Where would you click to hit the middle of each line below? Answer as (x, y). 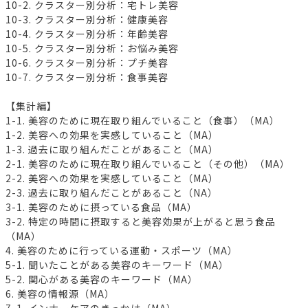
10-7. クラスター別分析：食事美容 (87, 77)
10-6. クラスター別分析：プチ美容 (87, 63)
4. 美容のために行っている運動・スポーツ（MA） (122, 251)
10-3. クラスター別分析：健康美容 (87, 20)
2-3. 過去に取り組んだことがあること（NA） (112, 193)
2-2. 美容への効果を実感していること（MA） (112, 178)
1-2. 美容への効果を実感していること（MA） (112, 135)
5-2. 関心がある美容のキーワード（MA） (102, 279)
